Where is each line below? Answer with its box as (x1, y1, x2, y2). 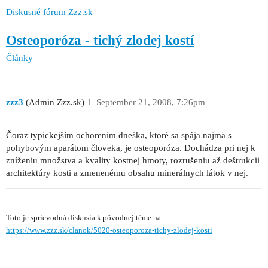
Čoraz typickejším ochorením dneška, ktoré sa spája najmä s (6, 130, 232, 141)
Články (6, 53, 33, 63)
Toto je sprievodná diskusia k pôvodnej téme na (6, 214, 161, 223)
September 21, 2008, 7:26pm (96, 98, 205, 108)
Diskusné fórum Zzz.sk (6, 7, 93, 17)
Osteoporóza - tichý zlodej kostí (6, 33, 194, 48)
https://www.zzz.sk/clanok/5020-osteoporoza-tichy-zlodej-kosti (6, 226, 212, 235)
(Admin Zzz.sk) (23, 98, 84, 108)
